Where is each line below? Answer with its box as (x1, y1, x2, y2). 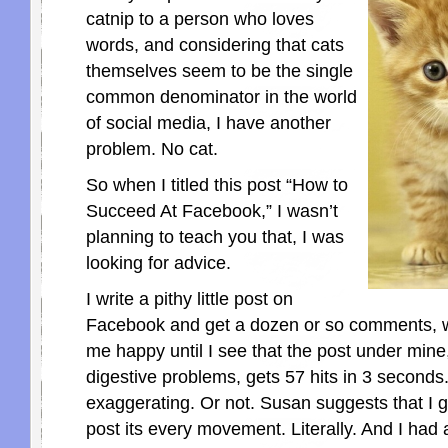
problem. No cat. (86, 139, 218, 160)
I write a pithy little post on (86, 289, 293, 310)
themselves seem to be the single (86, 61, 353, 82)
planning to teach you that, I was (86, 227, 344, 248)
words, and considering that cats (86, 35, 344, 56)
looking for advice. (86, 253, 231, 274)
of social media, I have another (86, 113, 331, 134)
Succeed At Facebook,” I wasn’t (86, 201, 338, 222)
